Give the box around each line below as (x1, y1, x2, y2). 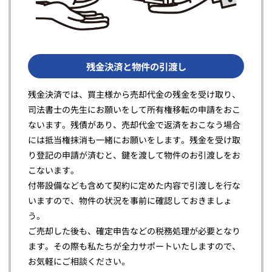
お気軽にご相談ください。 (28, 254, 130, 267)
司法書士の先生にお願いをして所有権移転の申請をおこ (28, 103, 240, 115)
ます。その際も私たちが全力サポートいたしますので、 (28, 239, 240, 252)
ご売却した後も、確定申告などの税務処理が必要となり (28, 224, 240, 237)
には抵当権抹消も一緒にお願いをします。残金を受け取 (28, 133, 240, 146)
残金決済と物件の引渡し (86, 59, 186, 73)
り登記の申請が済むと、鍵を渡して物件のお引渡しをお (28, 148, 240, 161)
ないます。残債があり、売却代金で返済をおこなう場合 (28, 118, 240, 131)
